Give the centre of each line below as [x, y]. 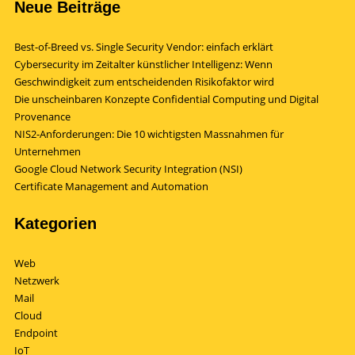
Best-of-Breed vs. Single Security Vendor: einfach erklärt [144, 47]
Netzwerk [37, 281]
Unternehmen [48, 151]
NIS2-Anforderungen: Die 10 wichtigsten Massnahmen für [149, 134]
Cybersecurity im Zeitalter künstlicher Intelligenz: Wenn [143, 64]
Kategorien [55, 223]
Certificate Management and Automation [111, 186]
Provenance [42, 116]
